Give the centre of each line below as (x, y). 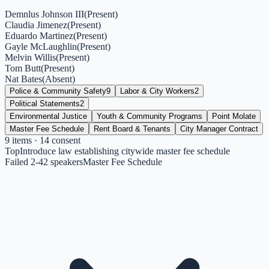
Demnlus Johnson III (44, 14)
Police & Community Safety (58, 91)
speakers (67, 162)
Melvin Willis (30, 57)
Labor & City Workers (157, 91)
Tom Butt (23, 68)
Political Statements (45, 103)
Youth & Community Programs (150, 116)
